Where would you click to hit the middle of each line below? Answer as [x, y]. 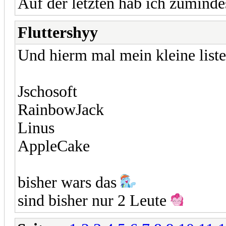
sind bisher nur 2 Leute [94, 200]
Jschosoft [47, 91]
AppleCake [54, 146]
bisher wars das [69, 182]
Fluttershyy [58, 32]
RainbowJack [61, 109]
